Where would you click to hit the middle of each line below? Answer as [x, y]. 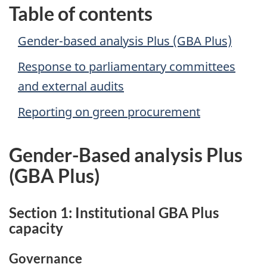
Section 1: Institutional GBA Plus [114, 212]
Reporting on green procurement [109, 111]
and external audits [71, 86]
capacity [36, 228]
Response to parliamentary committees [127, 66]
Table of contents [81, 14]
